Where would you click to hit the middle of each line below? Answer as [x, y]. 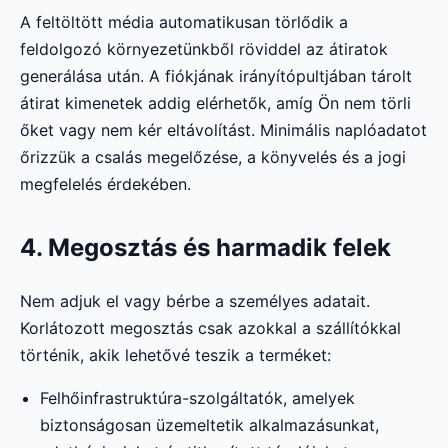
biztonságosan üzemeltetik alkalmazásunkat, [209, 424]
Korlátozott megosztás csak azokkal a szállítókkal [210, 327]
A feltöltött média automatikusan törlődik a [184, 21]
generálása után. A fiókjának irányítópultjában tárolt [216, 75]
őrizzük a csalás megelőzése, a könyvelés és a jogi [213, 156]
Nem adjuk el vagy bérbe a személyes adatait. [195, 300]
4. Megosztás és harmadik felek [205, 247]
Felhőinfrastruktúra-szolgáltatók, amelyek [197, 397]
